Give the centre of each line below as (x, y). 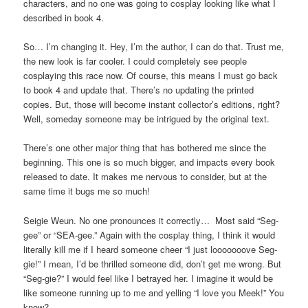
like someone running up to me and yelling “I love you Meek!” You (154, 292)
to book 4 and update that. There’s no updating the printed (139, 90)
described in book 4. (64, 18)
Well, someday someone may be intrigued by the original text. (147, 119)
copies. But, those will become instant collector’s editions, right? (152, 104)
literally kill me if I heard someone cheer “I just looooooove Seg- (151, 249)
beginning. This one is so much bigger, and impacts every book (150, 162)
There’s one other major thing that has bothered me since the (145, 148)
